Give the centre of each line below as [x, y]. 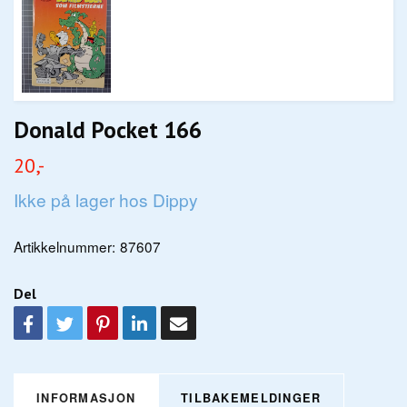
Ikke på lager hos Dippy [106, 200]
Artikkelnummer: [65, 247]
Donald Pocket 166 [108, 130]
